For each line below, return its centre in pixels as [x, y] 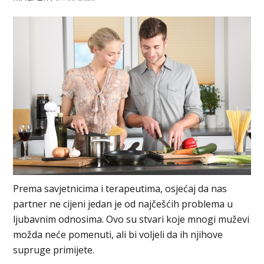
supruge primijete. [54, 250]
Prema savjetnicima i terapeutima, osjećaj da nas [120, 188]
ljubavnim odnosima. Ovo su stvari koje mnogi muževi [131, 219]
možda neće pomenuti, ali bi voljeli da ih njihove [118, 234]
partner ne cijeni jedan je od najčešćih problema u [123, 204]
